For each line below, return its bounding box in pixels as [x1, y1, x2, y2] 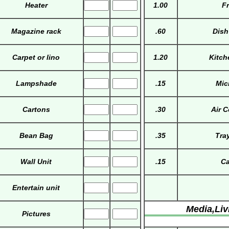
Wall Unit [20, 157, 52, 166]
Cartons [22, 105, 50, 114]
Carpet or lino [12, 53, 60, 62]
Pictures [21, 210, 51, 218]
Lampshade [15, 79, 57, 88]
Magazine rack [11, 27, 61, 36]
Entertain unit [12, 184, 60, 192]
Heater [25, 1, 48, 10]
